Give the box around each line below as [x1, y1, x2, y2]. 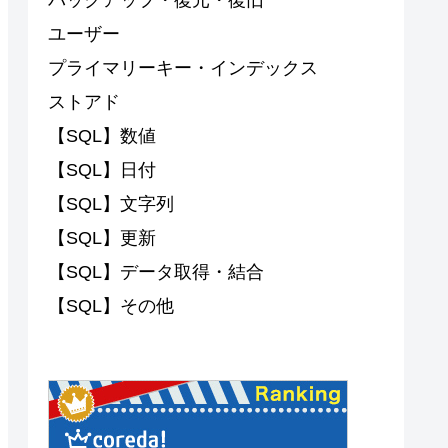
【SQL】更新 [48, 227, 156, 248]
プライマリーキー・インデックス [48, 57, 318, 78]
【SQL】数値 [48, 125, 156, 146]
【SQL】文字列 [48, 193, 174, 214]
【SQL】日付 [48, 159, 156, 180]
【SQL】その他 [48, 295, 174, 316]
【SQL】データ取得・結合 [48, 261, 264, 282]
